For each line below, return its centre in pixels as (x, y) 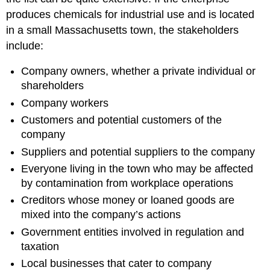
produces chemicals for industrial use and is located (130, 14)
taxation (40, 246)
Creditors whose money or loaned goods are (128, 200)
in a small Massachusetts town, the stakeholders (123, 30)
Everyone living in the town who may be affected (137, 168)
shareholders (53, 86)
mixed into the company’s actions (101, 215)
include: (25, 46)
